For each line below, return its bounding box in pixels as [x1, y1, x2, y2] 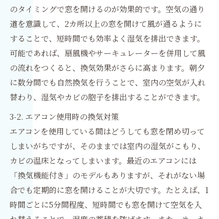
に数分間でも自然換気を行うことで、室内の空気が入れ [10, 77, 205, 88]
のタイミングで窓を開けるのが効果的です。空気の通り [10, 3, 205, 15]
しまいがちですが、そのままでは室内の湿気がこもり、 [10, 140, 205, 152]
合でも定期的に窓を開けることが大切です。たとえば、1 [10, 184, 209, 196]
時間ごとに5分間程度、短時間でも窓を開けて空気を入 [10, 199, 202, 210]
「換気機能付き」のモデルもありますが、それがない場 [10, 170, 205, 181]
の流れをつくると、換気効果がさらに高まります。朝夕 [10, 62, 205, 73]
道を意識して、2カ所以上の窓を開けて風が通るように [10, 18, 202, 29]
